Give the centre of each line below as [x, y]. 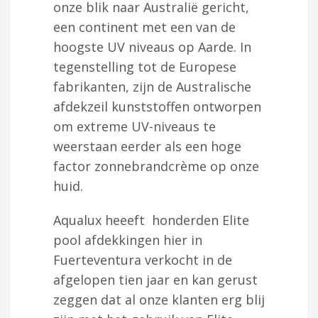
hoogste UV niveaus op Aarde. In [152, 46]
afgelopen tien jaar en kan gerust [155, 279]
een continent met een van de [144, 27]
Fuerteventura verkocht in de [143, 259]
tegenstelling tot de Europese [145, 66]
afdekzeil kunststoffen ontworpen [157, 106]
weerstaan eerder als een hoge [147, 146]
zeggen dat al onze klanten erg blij [159, 299]
